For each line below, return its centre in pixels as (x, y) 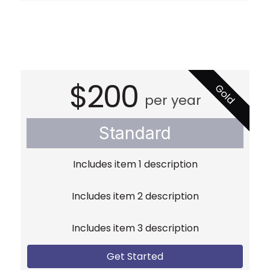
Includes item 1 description (135, 165)
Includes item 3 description (135, 228)
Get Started (135, 257)
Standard (135, 133)
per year (173, 101)
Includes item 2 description (135, 196)
